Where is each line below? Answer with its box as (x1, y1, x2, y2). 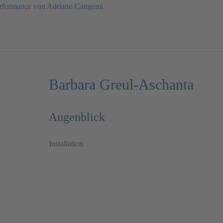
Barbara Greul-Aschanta (49, 76, 194, 94)
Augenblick (49, 111, 105, 124)
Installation (49, 139, 83, 148)
